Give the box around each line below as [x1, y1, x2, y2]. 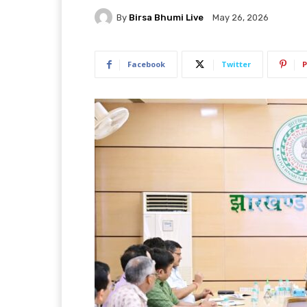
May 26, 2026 [212, 12, 269, 23]
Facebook [127, 59, 165, 70]
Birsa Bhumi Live [129, 12, 204, 23]
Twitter [221, 59, 251, 70]
